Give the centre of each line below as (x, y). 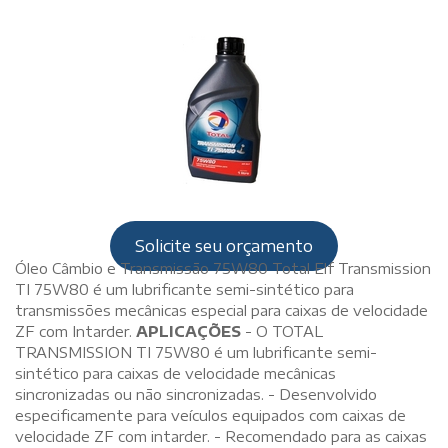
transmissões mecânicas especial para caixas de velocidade (221, 309)
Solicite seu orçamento (224, 245)
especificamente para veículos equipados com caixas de (210, 414)
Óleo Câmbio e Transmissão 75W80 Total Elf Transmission (223, 267)
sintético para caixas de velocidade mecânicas (175, 372)
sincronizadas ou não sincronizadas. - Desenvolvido (196, 393)
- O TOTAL (282, 330)
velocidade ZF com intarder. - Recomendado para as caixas (221, 435)
